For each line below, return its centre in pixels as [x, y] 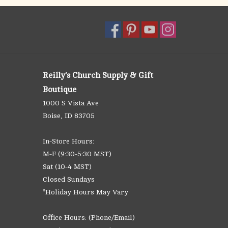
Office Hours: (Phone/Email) [89, 218]
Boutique [59, 90]
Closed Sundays [68, 179]
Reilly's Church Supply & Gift [98, 75]
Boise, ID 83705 [68, 116]
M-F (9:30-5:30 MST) [77, 154]
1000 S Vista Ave [70, 103]
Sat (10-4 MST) [67, 167]
